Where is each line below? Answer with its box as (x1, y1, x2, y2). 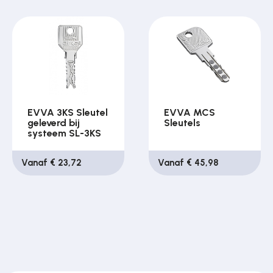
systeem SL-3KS (27, 127, 102, 140)
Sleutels (164, 117, 201, 129)
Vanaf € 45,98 (158, 157, 219, 169)
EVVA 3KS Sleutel (27, 107, 108, 119)
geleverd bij (27, 117, 80, 129)
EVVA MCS (164, 107, 216, 119)
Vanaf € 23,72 (21, 157, 82, 169)
